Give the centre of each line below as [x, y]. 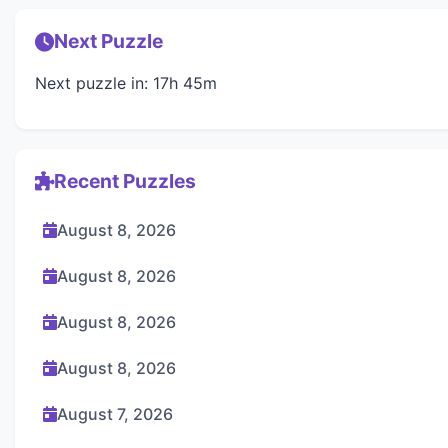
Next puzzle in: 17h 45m [126, 82]
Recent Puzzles [125, 180]
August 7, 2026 [115, 413]
